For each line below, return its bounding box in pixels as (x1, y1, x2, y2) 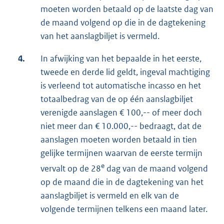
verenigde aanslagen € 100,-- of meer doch (40, 107, 202, 118)
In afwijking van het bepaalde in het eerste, (40, 53, 201, 64)
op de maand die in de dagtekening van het (40, 176, 203, 188)
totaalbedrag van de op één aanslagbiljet (40, 93, 193, 105)
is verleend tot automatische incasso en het (40, 80, 201, 91)
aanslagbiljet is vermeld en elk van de (40, 190, 179, 201)
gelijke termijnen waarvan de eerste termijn (40, 147, 202, 159)
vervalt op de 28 (40, 163, 101, 174)
